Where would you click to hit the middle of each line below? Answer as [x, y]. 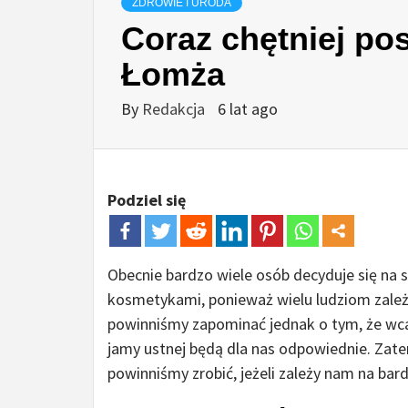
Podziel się [147, 200]
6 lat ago [248, 109]
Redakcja [175, 109]
